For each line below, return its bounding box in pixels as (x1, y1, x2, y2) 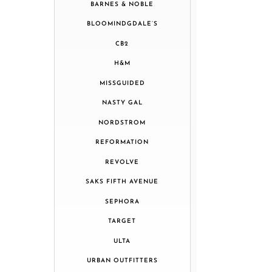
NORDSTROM (98, 119, 146, 126)
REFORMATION (95, 139, 149, 146)
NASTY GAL (101, 100, 143, 107)
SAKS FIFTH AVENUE (86, 178, 159, 186)
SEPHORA (104, 198, 140, 205)
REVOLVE (105, 158, 140, 166)
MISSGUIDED (99, 80, 145, 87)
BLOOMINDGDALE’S (86, 21, 158, 28)
